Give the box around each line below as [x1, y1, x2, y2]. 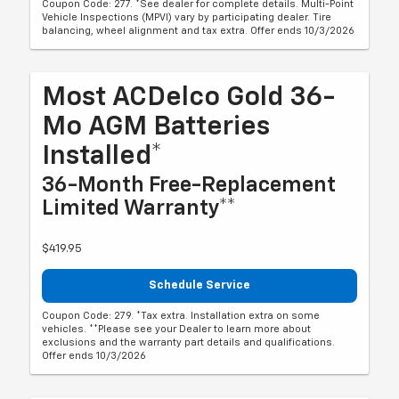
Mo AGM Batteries [42, 114, 271, 142]
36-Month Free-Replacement [42, 175, 337, 197]
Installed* [42, 143, 163, 171]
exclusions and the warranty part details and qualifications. [42, 337, 336, 347]
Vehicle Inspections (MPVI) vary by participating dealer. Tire [42, 12, 332, 23]
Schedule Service [149, 280, 250, 292]
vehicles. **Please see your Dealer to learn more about [42, 323, 312, 334]
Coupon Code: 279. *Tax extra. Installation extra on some [42, 310, 321, 321]
